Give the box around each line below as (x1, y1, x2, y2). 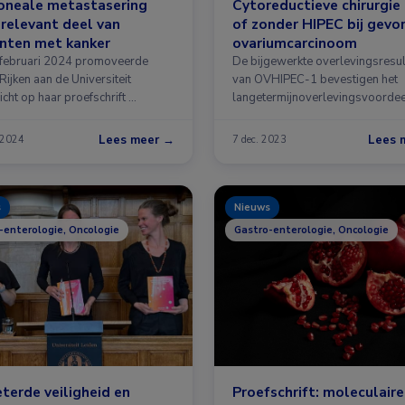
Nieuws (234, 200, 270, 214)
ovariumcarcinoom (232, 33, 357, 52)
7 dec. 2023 (232, 133, 287, 147)
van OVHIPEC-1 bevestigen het (232, 71, 398, 88)
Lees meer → (99, 131, 174, 148)
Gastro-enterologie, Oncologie (234, 222, 389, 237)
